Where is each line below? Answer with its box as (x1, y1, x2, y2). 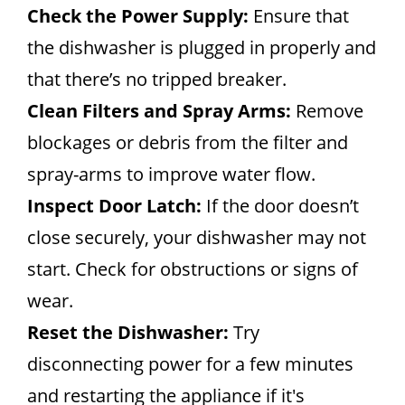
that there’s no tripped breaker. (27, 67, 287, 91)
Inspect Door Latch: (27, 193, 202, 218)
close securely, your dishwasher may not (27, 225, 366, 250)
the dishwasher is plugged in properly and (27, 35, 376, 60)
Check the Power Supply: (27, 4, 249, 28)
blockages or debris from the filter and (27, 130, 348, 155)
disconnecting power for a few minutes (27, 352, 353, 376)
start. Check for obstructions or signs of (27, 257, 358, 281)
